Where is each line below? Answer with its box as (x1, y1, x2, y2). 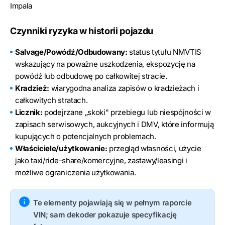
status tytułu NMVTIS (127, 47, 201, 57)
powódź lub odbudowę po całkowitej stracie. (15, 71, 167, 81)
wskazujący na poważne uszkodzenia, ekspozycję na (15, 59, 195, 69)
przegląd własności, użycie (107, 143, 201, 153)
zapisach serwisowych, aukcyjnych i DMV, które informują (15, 119, 214, 129)
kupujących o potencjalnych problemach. (15, 131, 156, 141)
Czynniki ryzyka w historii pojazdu (10, 25, 154, 36)
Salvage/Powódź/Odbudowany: (15, 47, 128, 57)
